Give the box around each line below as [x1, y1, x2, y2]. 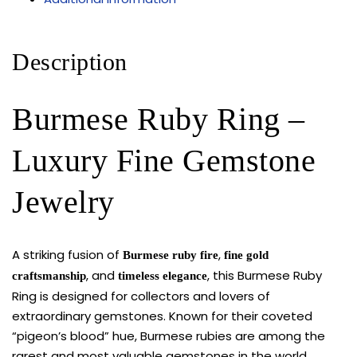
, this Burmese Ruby [207, 266, 322, 284]
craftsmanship [12, 269, 86, 282]
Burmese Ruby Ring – [12, 100, 305, 137]
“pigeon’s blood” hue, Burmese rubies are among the [12, 327, 325, 344]
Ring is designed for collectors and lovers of [12, 287, 270, 304]
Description [12, 49, 127, 76]
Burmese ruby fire [123, 248, 218, 261]
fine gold [224, 248, 269, 261]
